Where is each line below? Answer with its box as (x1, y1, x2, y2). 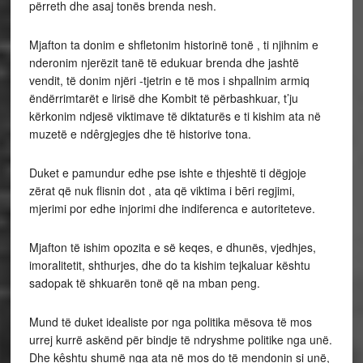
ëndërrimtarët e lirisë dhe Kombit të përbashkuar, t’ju (28, 90, 298, 107)
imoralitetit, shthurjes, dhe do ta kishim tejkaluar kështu (28, 257, 310, 274)
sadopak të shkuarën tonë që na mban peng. (28, 275, 260, 292)
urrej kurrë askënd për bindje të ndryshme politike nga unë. (28, 331, 332, 348)
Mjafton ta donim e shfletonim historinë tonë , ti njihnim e (28, 36, 318, 53)
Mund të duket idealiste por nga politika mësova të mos (28, 314, 312, 331)
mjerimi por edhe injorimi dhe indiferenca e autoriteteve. (28, 200, 315, 217)
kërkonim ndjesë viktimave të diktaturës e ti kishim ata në (28, 108, 321, 125)
